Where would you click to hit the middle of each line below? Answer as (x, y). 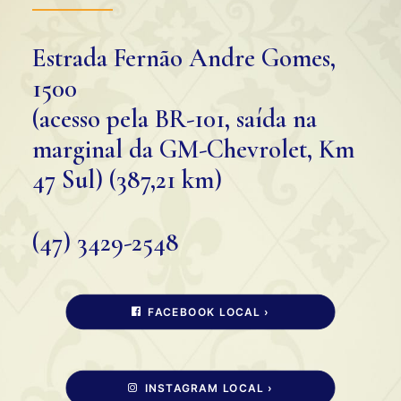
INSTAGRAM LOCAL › (209, 388)
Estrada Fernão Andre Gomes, (184, 58)
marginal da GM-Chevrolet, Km (193, 149)
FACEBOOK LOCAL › (209, 312)
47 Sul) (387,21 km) (127, 179)
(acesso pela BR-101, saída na (175, 119)
